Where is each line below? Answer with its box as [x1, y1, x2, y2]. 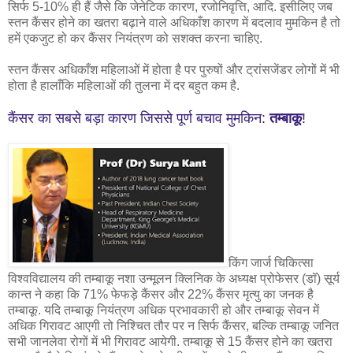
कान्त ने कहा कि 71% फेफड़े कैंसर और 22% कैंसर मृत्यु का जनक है [8, 287, 314, 301]
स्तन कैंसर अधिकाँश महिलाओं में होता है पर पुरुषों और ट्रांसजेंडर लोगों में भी [8, 62, 340, 76]
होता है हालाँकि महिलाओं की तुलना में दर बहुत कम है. [8, 78, 240, 92]
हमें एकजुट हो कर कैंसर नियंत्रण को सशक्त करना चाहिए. [8, 31, 262, 45]
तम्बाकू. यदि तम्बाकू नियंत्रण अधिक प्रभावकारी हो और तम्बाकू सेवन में [8, 303, 319, 317]
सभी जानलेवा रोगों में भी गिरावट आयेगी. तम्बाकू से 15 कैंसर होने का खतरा [8, 334, 333, 348]
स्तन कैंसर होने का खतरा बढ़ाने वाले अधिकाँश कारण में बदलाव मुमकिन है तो [8, 15, 340, 29]
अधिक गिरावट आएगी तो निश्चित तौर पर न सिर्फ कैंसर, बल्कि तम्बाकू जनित [8, 318, 339, 333]
